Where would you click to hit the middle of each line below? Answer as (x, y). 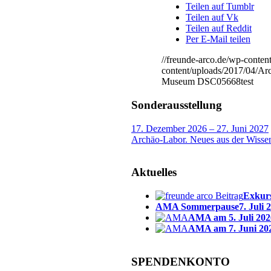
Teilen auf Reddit (219, 28)
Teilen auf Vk (212, 18)
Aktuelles (154, 172)
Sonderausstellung (177, 105)
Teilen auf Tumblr (220, 7)
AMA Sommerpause (197, 207)
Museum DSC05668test (207, 82)
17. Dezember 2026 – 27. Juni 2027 (200, 128)
